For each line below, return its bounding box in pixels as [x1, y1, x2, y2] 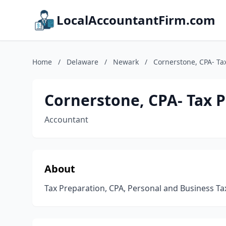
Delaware [67, 57, 98, 67]
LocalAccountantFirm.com [56, 12, 215, 28]
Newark [113, 57, 139, 67]
